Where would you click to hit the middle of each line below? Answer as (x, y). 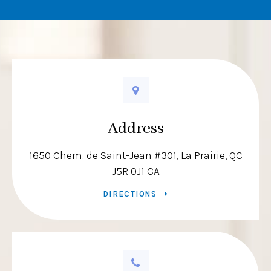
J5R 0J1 (128, 171)
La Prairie (203, 156)
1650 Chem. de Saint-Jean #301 (103, 156)
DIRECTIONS (130, 194)
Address (135, 129)
